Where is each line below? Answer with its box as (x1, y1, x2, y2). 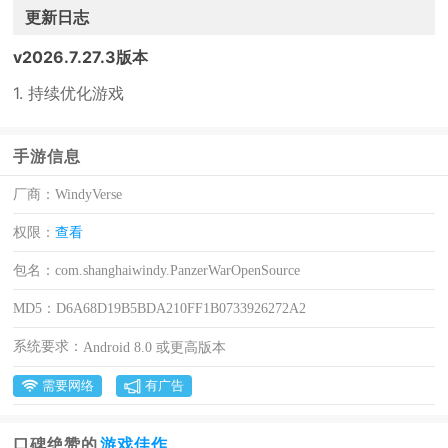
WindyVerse (55, 187, 123, 202)
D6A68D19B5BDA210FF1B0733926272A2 (56, 301, 307, 316)
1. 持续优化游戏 (13, 83, 125, 103)
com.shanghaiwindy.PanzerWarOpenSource (55, 263, 301, 278)
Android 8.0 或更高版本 (83, 340, 227, 355)
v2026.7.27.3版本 (13, 47, 149, 67)
